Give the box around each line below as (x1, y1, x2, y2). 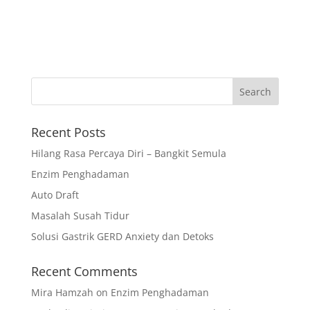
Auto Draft (30, 188, 79, 201)
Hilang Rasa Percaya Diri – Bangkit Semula (30, 147, 226, 160)
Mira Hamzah (30, 286, 93, 299)
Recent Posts (30, 124, 106, 140)
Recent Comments (30, 263, 138, 280)
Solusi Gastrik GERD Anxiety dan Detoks (30, 230, 214, 243)
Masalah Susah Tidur (30, 209, 129, 222)
